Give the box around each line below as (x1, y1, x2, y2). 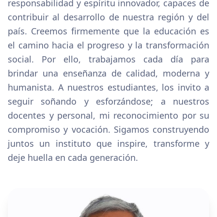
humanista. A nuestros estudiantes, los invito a (8, 81, 209, 93)
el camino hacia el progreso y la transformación (8, 39, 209, 51)
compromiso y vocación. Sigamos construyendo (8, 124, 209, 135)
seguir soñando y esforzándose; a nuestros (8, 95, 209, 107)
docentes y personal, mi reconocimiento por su (8, 109, 209, 121)
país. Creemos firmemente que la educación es (8, 25, 209, 37)
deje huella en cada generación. (8, 152, 138, 163)
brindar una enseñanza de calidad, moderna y (8, 67, 209, 79)
